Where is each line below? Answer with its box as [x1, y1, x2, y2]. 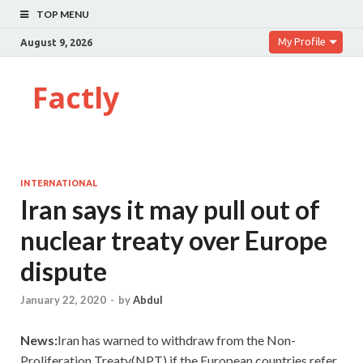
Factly [32, 78, 119, 117]
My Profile [278, 36, 326, 47]
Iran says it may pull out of [20, 194, 320, 225]
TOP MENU [36, 8, 89, 20]
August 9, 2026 [20, 36, 92, 48]
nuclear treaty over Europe [20, 224, 327, 256]
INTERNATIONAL [20, 178, 97, 188]
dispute [20, 255, 107, 287]
